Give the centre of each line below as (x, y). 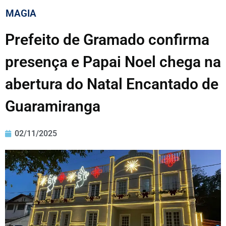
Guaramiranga (53, 106)
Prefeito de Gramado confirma (107, 40)
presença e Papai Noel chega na (113, 62)
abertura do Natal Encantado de (112, 84)
